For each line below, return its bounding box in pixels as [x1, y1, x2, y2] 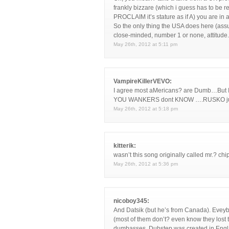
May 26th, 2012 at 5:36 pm [113, 161, 178, 167]
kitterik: [113, 142, 136, 149]
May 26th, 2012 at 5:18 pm [113, 106, 178, 111]
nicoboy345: [113, 197, 149, 204]
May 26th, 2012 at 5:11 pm [113, 41, 177, 47]
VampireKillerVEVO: [113, 78, 172, 85]
